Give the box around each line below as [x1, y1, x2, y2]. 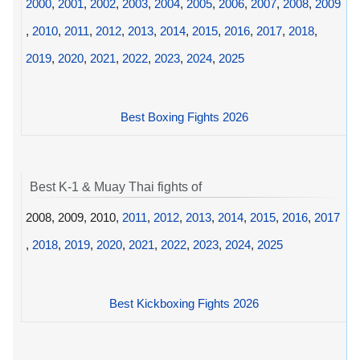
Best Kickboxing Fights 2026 [109, 296, 259, 310]
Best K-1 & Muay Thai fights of [30, 179, 202, 194]
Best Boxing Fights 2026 [120, 110, 248, 125]
